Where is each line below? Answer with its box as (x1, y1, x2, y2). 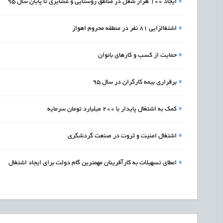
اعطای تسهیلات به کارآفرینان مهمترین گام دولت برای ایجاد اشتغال (8, 160, 177, 167)
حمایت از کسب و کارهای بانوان (98, 52, 177, 60)
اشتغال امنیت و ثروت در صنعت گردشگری (68, 133, 177, 140)
